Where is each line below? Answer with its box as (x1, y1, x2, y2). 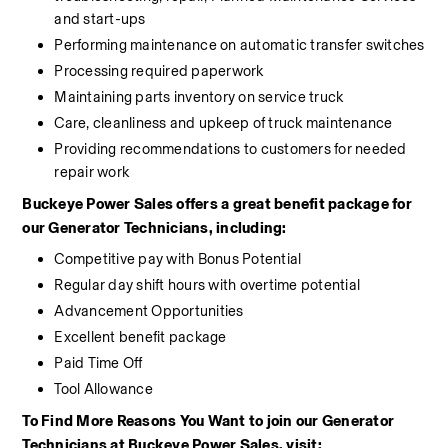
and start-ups (54, 10, 146, 28)
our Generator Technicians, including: (22, 219, 287, 237)
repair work (54, 163, 130, 181)
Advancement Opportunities (54, 302, 244, 320)
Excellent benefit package (54, 328, 227, 346)
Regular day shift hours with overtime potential (54, 276, 361, 294)
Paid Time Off (54, 354, 143, 372)
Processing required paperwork (54, 62, 264, 80)
